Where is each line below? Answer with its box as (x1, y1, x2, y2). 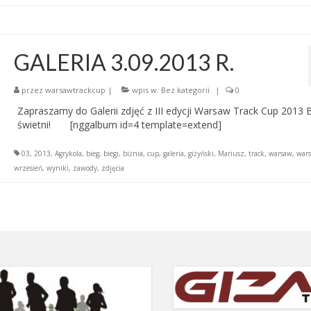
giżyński (187, 148, 214, 158)
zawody (72, 162, 97, 173)
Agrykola (54, 148, 82, 158)
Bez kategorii (160, 84, 210, 95)
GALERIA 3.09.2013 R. (13, 48, 234, 76)
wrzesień (13, 162, 42, 173)
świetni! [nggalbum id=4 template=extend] (17, 117, 238, 131)
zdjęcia (101, 162, 124, 173)
